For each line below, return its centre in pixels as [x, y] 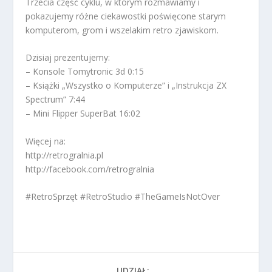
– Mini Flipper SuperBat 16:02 [83, 114]
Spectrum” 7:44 [56, 100]
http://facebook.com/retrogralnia [90, 169]
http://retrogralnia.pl [65, 155]
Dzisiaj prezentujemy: [68, 58]
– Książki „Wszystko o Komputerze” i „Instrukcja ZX [126, 86]
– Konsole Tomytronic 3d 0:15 [85, 72]
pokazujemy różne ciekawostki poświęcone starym [126, 16]
